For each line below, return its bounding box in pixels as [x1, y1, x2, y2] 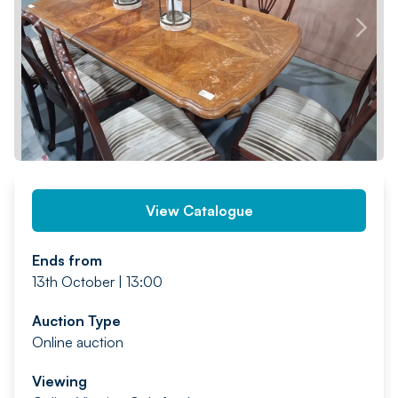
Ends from [32, 251, 102, 269]
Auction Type [32, 312, 121, 330]
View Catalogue [145, 202, 253, 219]
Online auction [32, 333, 123, 351]
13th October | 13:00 [32, 273, 163, 291]
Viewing [32, 372, 87, 390]
